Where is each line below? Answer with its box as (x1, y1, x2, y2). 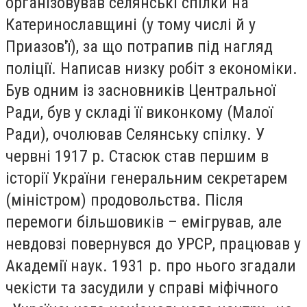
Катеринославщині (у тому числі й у (5, 15, 256, 35)
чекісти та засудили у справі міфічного (5, 278, 278, 298)
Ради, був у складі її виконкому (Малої (5, 103, 273, 123)
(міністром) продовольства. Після (5, 191, 243, 210)
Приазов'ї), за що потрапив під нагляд (5, 37, 273, 57)
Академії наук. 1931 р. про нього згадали (5, 256, 296, 276)
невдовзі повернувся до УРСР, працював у (5, 234, 301, 254)
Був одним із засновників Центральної (5, 81, 275, 101)
